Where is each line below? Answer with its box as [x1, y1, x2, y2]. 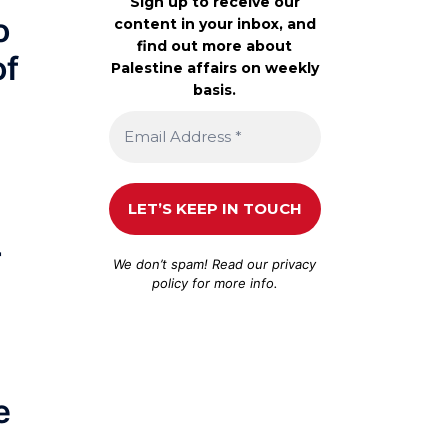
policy [151, 274, 188, 291]
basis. [193, 80, 237, 99]
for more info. [187, 274, 278, 291]
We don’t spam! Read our [113, 255, 273, 272]
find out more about [137, 36, 293, 55]
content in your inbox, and [113, 14, 316, 33]
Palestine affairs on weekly [110, 58, 319, 77]
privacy [272, 255, 317, 272]
